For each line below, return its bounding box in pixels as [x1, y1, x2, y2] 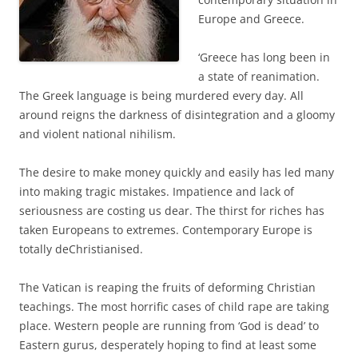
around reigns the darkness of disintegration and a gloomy [19, 106, 335, 122]
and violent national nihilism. [19, 125, 176, 141]
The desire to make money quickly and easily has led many [19, 164, 334, 180]
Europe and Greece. [198, 10, 304, 26]
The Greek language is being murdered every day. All [19, 87, 304, 103]
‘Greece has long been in [198, 49, 330, 65]
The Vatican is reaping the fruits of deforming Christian [19, 279, 316, 295]
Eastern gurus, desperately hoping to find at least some [19, 336, 316, 352]
